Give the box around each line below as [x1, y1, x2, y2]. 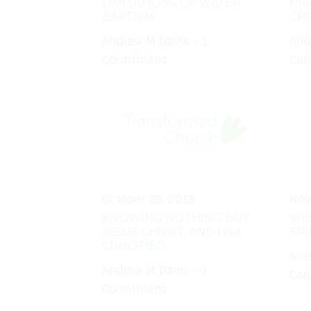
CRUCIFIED [102, 239, 165, 253]
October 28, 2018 [102, 192, 196, 208]
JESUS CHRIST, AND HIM [102, 226, 240, 239]
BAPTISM [102, 10, 154, 24]
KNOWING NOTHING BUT [102, 212, 250, 226]
